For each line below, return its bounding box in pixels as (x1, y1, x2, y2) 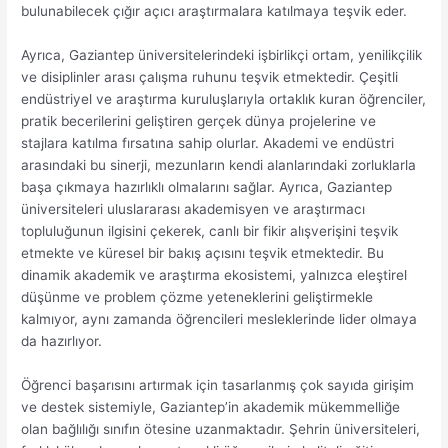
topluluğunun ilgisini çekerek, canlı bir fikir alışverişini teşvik (21, 223, 399, 240)
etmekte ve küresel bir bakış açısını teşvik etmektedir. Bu (21, 245, 385, 262)
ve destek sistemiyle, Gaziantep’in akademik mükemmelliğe (21, 399, 401, 416)
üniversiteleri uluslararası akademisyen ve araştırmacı (21, 201, 366, 218)
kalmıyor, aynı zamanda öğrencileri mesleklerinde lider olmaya (21, 311, 418, 328)
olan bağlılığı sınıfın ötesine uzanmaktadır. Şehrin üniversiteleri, (21, 421, 421, 438)
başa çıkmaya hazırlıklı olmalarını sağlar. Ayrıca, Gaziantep (21, 179, 393, 196)
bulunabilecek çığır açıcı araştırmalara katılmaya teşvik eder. (21, 3, 408, 20)
